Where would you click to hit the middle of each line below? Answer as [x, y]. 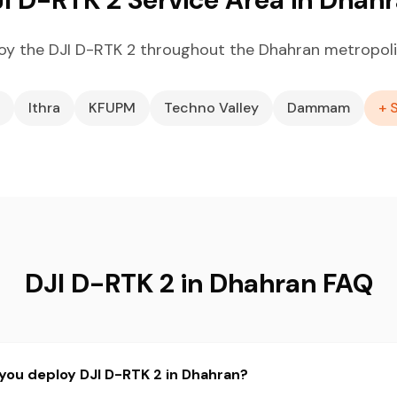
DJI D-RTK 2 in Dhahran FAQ [198, 283]
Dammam [319, 108]
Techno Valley [211, 108]
